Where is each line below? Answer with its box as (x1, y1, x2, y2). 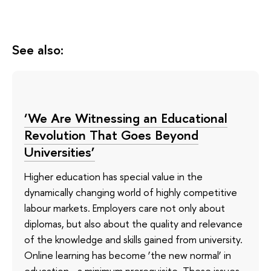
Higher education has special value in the (24, 169, 203, 183)
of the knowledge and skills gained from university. (24, 232, 243, 246)
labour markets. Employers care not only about (24, 200, 225, 215)
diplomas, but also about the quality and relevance (24, 216, 243, 230)
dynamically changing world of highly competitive (24, 184, 237, 199)
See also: (12, 41, 64, 59)
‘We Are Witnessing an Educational (24, 109, 227, 128)
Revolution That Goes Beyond (24, 126, 198, 145)
